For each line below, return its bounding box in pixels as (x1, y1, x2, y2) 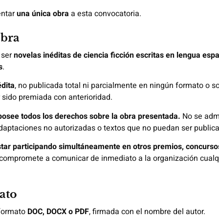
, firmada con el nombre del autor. (89, 206, 205, 218)
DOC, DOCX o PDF (27, 206, 89, 218)
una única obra (17, 7, 69, 20)
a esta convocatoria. (69, 7, 141, 20)
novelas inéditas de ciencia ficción (14, 49, 134, 61)
